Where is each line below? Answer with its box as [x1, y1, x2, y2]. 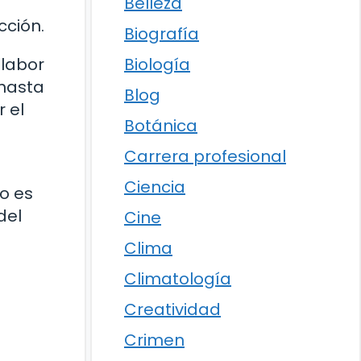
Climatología [124, 268, 231, 290]
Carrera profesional [124, 145, 286, 168]
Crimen [124, 329, 185, 351]
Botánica [124, 114, 197, 137]
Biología [124, 53, 190, 76]
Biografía [124, 23, 199, 45]
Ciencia [124, 176, 185, 198]
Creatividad [124, 298, 221, 321]
